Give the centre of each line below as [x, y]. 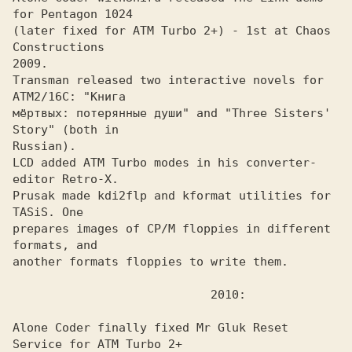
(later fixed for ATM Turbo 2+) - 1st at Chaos [172, 31]
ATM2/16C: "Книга [69, 97]
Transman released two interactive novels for [168, 80]
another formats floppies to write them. [150, 262]
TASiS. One [48, 212]
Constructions [59, 47]
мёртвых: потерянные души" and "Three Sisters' [172, 113]
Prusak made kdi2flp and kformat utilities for [172, 196]
